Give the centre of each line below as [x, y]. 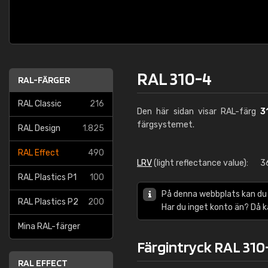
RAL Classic [40, 104]
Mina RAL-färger [49, 226]
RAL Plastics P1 [47, 177]
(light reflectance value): [200, 163]
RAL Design [39, 128]
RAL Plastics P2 [48, 202]
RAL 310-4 [174, 78]
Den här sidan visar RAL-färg [199, 112]
